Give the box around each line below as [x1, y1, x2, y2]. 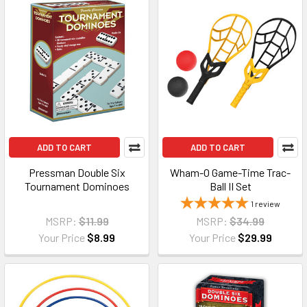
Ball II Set [209, 179, 251, 193]
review [255, 198, 280, 208]
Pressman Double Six [28, 165, 125, 179]
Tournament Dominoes [24, 179, 130, 193]
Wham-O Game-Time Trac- [170, 165, 291, 179]
